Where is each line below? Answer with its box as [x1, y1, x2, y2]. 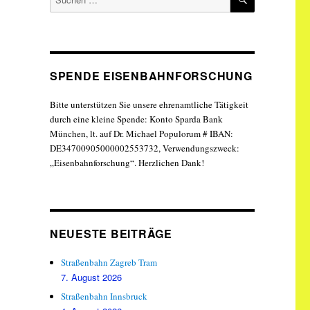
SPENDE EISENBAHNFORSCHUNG [49, 67, 253, 84]
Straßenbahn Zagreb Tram [61, 255, 158, 268]
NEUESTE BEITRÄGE [49, 225, 172, 241]
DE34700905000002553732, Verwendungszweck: [49, 141, 239, 154]
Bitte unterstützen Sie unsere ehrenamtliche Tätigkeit [49, 98, 248, 111]
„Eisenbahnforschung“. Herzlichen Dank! [49, 156, 204, 169]
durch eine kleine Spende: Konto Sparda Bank [49, 112, 223, 125]
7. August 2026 [61, 270, 122, 284]
